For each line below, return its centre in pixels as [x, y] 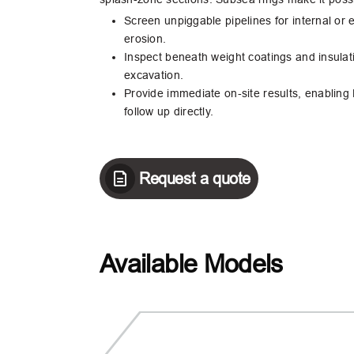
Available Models [191, 264]
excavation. [154, 75]
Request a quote [195, 179]
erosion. [145, 39]
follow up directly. [169, 111]
